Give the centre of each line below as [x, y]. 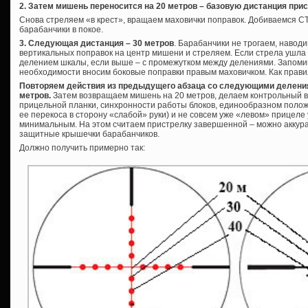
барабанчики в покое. [61, 29]
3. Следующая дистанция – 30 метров [97, 43]
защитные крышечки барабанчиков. [89, 134]
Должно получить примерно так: [82, 147]
